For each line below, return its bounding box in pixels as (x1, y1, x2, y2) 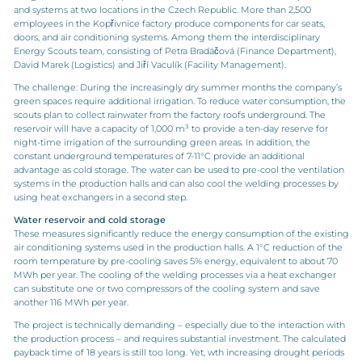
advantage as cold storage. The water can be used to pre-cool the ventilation (13, 164, 344, 175)
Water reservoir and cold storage (13, 214, 166, 225)
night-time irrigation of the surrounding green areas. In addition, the (13, 137, 310, 148)
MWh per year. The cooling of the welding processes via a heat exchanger (13, 269, 336, 280)
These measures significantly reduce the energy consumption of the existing (13, 228, 349, 239)
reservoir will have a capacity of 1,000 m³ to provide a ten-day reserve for (13, 123, 328, 134)
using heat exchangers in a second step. (13, 192, 187, 203)
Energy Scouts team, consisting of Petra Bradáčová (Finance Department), (13, 45, 336, 57)
